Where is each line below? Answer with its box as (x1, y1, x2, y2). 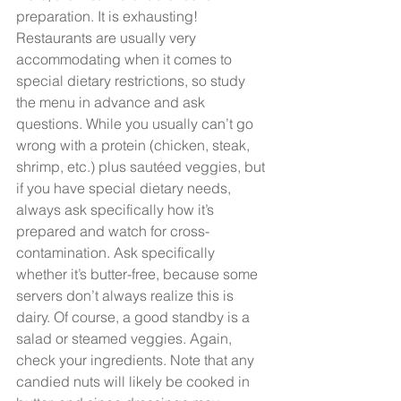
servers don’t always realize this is (16, 286, 237, 304)
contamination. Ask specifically (16, 243, 218, 261)
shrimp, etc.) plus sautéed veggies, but (16, 157, 269, 175)
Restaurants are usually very (16, 28, 200, 47)
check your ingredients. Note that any (16, 350, 258, 369)
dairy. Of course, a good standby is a (16, 307, 253, 326)
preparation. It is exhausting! (16, 6, 201, 25)
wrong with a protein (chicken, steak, (16, 135, 253, 154)
